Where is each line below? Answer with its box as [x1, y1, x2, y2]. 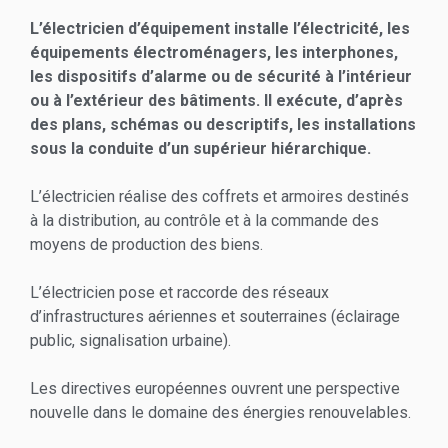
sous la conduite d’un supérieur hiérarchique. [30, 138, 371, 158]
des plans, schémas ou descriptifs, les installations [30, 114, 416, 134]
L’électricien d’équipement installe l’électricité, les [30, 18, 410, 38]
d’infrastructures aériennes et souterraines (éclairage [30, 306, 400, 326]
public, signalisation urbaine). [30, 330, 231, 350]
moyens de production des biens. [30, 234, 263, 254]
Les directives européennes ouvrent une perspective [30, 378, 400, 398]
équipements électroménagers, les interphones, [30, 42, 398, 62]
